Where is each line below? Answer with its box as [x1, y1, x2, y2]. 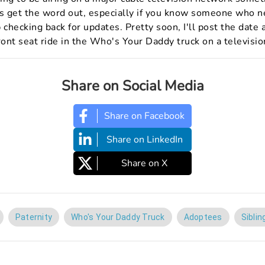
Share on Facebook [104, 109, 185, 123]
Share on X [121, 157, 168, 170]
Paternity [15, 212, 52, 222]
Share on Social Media [61, 76, 204, 96]
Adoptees [183, 212, 222, 222]
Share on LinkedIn [106, 133, 183, 147]
